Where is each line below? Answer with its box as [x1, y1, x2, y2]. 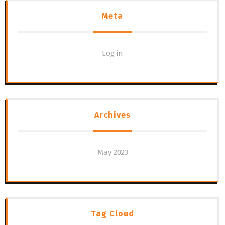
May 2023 [97, 148, 128, 157]
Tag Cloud [91, 209, 134, 219]
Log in [102, 49, 123, 58]
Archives [94, 110, 131, 120]
